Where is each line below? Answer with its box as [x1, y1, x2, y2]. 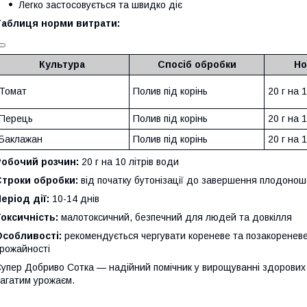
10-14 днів [49, 193, 99, 205]
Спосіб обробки [157, 59, 236, 71]
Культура [39, 59, 85, 71]
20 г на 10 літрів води [79, 156, 179, 168]
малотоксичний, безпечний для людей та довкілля [58, 212, 292, 223]
